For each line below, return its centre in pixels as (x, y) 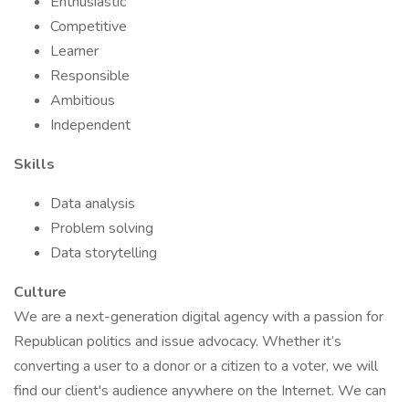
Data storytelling (104, 253)
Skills (34, 164)
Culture (40, 292)
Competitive (89, 26)
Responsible (90, 76)
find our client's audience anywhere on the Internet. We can (200, 391)
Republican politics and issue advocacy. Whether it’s (178, 341)
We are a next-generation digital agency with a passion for (199, 317)
